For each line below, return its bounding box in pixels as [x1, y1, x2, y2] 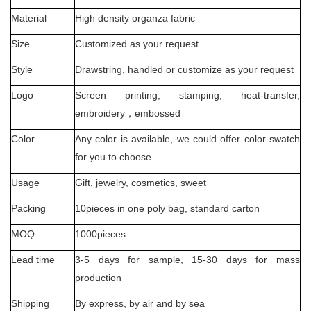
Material [11, 12, 47, 24]
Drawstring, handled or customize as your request [75, 63, 294, 75]
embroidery [75, 107, 125, 119]
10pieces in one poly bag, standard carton [75, 202, 260, 214]
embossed [135, 107, 180, 119]
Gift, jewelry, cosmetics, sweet [75, 176, 212, 188]
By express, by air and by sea [75, 297, 210, 309]
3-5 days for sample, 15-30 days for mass [75, 253, 300, 265]
